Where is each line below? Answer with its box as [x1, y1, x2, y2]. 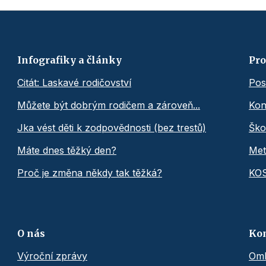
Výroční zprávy [17, 250, 87, 262]
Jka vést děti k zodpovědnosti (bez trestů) [17, 122, 206, 134]
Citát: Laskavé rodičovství [17, 77, 131, 89]
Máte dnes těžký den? [17, 144, 116, 157]
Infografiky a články [17, 54, 122, 66]
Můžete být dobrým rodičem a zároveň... [17, 99, 200, 112]
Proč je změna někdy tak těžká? [17, 167, 162, 179]
